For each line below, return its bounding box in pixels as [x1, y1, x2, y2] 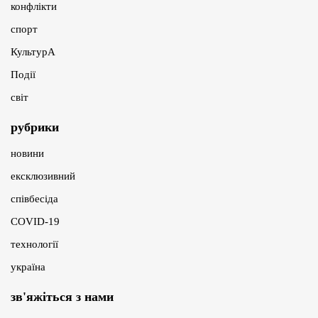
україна [11, 261, 45, 273]
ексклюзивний [11, 170, 75, 182]
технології [11, 238, 58, 250]
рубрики [11, 119, 59, 134]
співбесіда [11, 192, 58, 204]
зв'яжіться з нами [11, 289, 114, 304]
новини [11, 147, 44, 159]
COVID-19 [11, 215, 60, 227]
